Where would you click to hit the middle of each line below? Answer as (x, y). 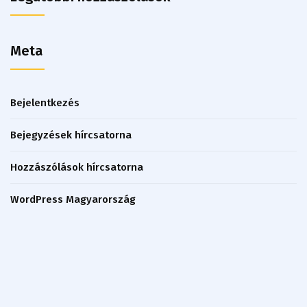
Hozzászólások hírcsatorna (77, 167)
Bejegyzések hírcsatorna (71, 135)
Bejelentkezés (45, 102)
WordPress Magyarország (73, 199)
